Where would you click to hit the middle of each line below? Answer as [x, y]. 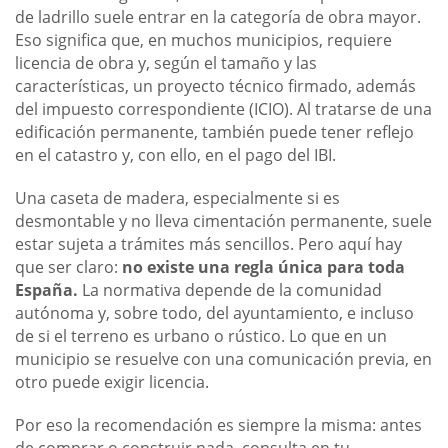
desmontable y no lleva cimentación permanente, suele [223, 221]
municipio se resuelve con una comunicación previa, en [223, 359]
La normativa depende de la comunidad [230, 290]
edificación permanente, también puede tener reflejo [214, 132]
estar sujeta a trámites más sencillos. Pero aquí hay [208, 244]
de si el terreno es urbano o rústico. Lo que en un [201, 336]
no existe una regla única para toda [263, 267]
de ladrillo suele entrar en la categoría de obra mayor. [218, 17]
